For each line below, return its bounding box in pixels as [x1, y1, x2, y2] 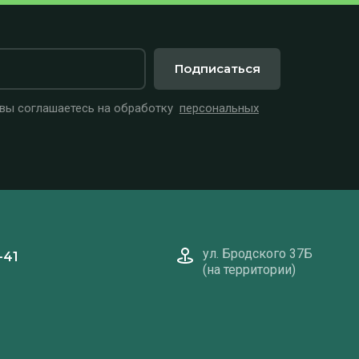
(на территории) [202, 261, 296, 277]
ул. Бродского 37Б [202, 245, 313, 261]
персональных [179, 100, 259, 115]
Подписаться [174, 61, 260, 76]
